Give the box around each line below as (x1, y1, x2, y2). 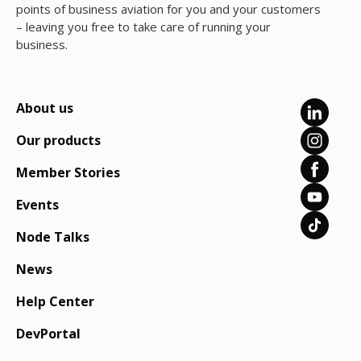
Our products (16, 131, 101, 149)
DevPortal (16, 325, 81, 342)
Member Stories (16, 164, 120, 181)
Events (16, 196, 59, 214)
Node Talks (16, 228, 89, 246)
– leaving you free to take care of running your (16, 19, 271, 35)
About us (16, 99, 73, 117)
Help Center (16, 293, 94, 310)
